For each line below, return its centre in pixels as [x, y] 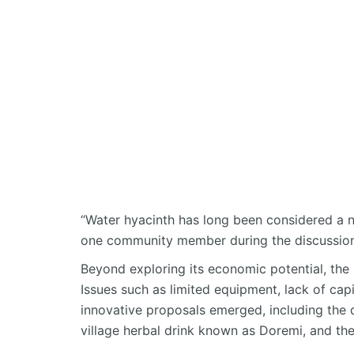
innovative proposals [145, 309]
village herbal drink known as [170, 330]
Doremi [281, 330]
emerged [236, 309]
